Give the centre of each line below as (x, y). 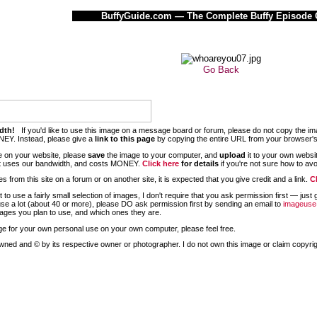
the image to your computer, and (162, 155)
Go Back (221, 70)
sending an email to (249, 203)
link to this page (125, 139)
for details (199, 163)
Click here (161, 163)
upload (232, 155)
